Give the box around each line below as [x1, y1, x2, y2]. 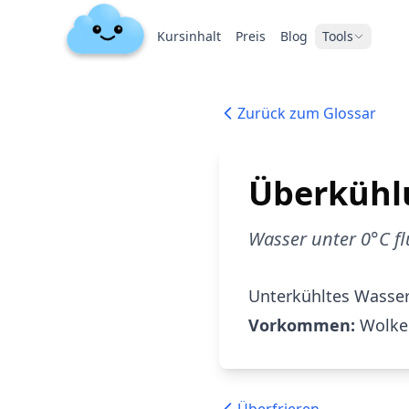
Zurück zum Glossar [237, 103, 376, 123]
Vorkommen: [248, 314, 355, 336]
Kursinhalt [157, 27, 221, 45]
